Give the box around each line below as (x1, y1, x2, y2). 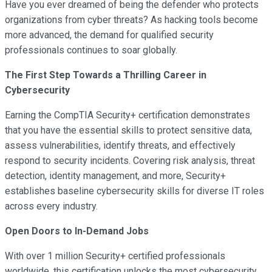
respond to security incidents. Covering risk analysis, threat (5, 155, 255, 167)
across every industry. (5, 200, 98, 212)
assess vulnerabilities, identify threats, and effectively (5, 140, 236, 152)
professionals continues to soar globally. (5, 44, 177, 56)
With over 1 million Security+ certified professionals (5, 250, 225, 262)
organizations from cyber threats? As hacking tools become (5, 14, 258, 26)
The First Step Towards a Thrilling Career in (5, 69, 206, 81)
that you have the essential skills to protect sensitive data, (5, 124, 252, 137)
